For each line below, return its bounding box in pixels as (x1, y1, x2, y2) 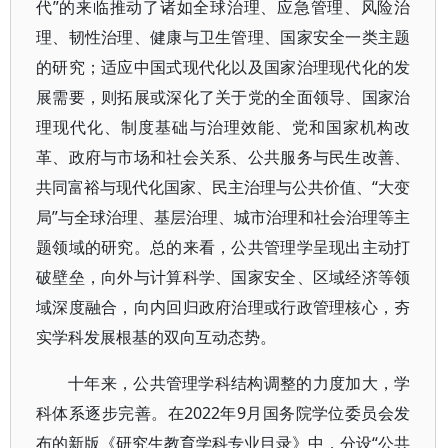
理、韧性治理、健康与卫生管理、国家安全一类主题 (36, 26, 411, 48)
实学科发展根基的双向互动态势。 (36, 326, 276, 348)
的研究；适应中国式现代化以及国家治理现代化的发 (36, 56, 411, 78)
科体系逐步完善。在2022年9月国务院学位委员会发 (36, 402, 411, 424)
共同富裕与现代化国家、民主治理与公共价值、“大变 (36, 176, 411, 198)
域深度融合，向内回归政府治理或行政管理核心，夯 (36, 296, 411, 318)
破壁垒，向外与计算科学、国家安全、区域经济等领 (36, 266, 411, 288)
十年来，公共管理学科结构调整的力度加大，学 (68, 372, 411, 394)
